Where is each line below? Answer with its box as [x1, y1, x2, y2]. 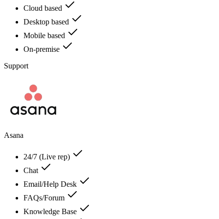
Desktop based [23, 17, 71, 26]
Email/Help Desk [23, 179, 79, 188]
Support [4, 61, 28, 70]
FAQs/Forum [23, 193, 66, 202]
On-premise [23, 44, 62, 53]
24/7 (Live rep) [23, 152, 72, 161]
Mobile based [23, 31, 67, 40]
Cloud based [23, 3, 64, 12]
